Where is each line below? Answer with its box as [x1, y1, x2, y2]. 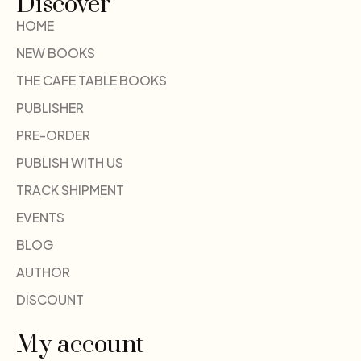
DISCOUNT [16, 290, 84, 308]
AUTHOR [16, 263, 70, 280]
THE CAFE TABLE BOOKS [16, 71, 167, 89]
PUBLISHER [16, 98, 84, 116]
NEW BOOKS [16, 44, 95, 61]
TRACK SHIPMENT [16, 180, 124, 198]
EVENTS [16, 208, 64, 226]
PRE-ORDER [16, 126, 90, 143]
